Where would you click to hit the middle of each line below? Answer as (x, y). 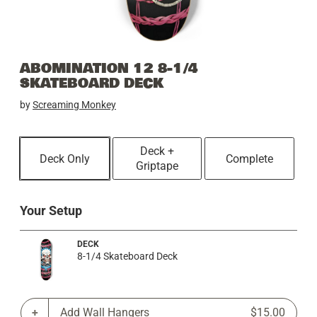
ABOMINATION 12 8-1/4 (109, 68)
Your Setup (51, 211)
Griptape (157, 166)
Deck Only (64, 158)
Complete (250, 158)
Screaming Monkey (74, 105)
